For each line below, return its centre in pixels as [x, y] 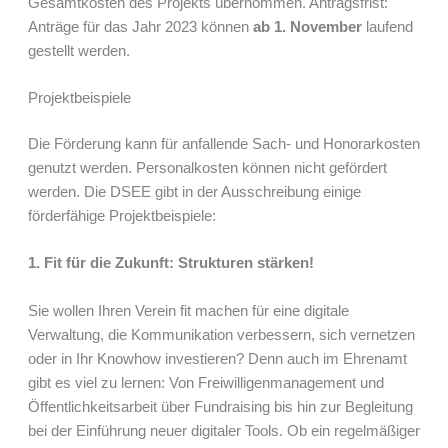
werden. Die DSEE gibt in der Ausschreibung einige [194, 191]
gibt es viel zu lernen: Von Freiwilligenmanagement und [205, 382]
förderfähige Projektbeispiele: [121, 215]
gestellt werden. [78, 50]
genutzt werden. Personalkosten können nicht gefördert [207, 167]
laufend [389, 26]
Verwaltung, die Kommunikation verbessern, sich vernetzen [221, 334]
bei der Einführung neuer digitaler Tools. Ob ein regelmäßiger [223, 430]
